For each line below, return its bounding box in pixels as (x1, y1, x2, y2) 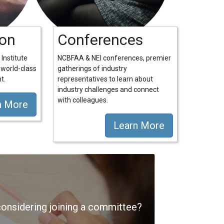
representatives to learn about (57, 75, 153, 83)
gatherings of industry (57, 64, 127, 72)
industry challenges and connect (57, 85, 159, 93)
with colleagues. (57, 96, 108, 104)
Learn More (113, 119, 164, 131)
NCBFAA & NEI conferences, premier (57, 54, 171, 62)
